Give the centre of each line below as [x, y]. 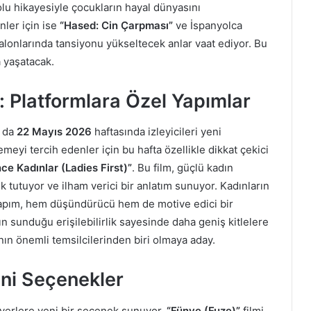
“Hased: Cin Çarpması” [116, 25]
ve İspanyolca [208, 25]
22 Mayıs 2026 [54, 132]
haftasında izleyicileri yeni [157, 132]
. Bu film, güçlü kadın [183, 168]
